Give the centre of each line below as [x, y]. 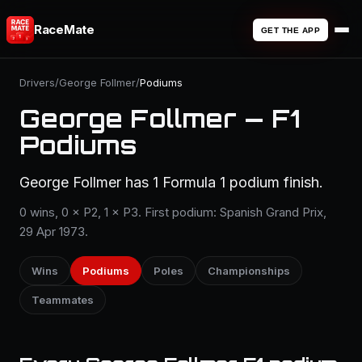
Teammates [63, 300]
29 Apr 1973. [54, 232]
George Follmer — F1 [160, 118]
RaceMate [64, 29]
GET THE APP [290, 30]
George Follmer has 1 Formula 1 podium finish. [171, 182]
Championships [249, 271]
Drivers [37, 82]
